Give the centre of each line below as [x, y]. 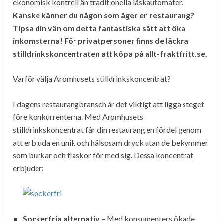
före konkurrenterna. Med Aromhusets [78, 117]
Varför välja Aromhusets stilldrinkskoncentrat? [92, 79]
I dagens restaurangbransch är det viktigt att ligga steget [109, 104]
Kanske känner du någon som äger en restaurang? [104, 15]
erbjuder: [28, 168]
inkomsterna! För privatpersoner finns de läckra [101, 41]
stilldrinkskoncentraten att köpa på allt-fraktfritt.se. [110, 54]
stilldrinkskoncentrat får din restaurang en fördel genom [107, 130]
